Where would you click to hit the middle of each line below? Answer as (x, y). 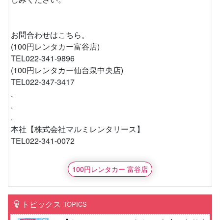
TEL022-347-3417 (43, 82)
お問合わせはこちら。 (50, 35)
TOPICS (75, 204)
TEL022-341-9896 (43, 58)
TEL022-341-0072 (43, 141)
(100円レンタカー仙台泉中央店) (67, 70)
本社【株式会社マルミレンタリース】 (78, 129)
